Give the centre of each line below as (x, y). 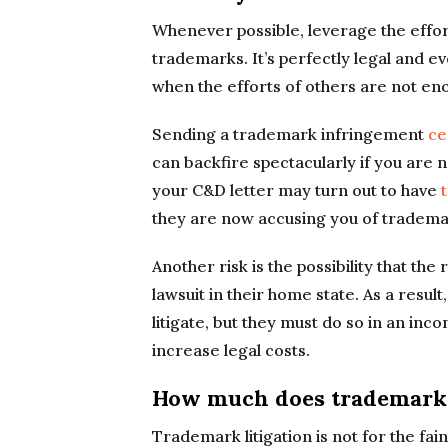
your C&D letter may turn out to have (296, 190)
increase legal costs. (231, 350)
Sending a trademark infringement (290, 134)
